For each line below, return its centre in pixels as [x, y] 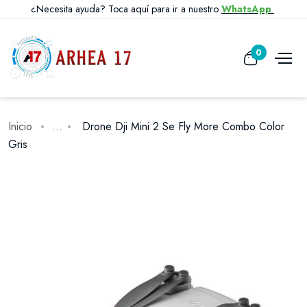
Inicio [20, 126]
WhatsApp [248, 9]
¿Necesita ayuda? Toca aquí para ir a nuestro [126, 9]
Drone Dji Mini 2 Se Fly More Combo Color [182, 126]
